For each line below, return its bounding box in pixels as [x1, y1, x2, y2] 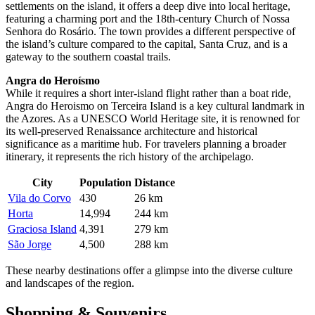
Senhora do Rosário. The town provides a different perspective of [6, 25, 295, 38]
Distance [134, 176, 175, 189]
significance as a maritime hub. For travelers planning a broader [6, 138, 286, 150]
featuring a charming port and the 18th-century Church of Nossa [6, 13, 290, 25]
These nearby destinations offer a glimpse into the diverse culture [6, 264, 292, 277]
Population [79, 176, 131, 189]
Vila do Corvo [8, 192, 71, 205]
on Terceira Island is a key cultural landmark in [94, 100, 304, 112]
